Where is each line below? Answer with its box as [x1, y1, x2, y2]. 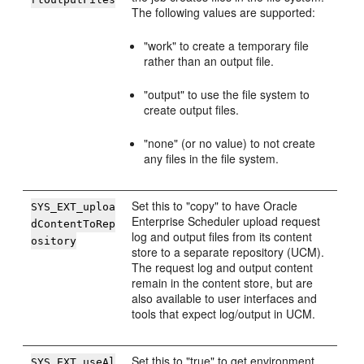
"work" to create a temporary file [144, 37, 310, 54]
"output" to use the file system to [144, 86, 310, 102]
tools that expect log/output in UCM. [132, 305, 316, 322]
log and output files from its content [132, 228, 313, 245]
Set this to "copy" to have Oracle [132, 197, 298, 214]
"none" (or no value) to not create [144, 135, 316, 151]
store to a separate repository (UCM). [132, 244, 325, 260]
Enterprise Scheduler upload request [132, 213, 321, 229]
